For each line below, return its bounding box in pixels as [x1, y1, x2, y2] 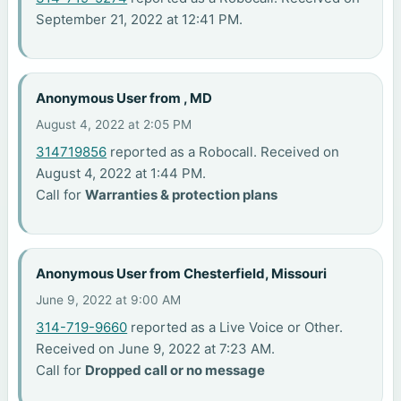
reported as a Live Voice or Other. [127, 318, 344, 336]
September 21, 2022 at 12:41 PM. [36, 11, 243, 29]
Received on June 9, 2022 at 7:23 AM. [36, 339, 276, 357]
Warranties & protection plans [85, 186, 278, 203]
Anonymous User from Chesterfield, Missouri [36, 264, 328, 282]
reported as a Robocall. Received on [107, 143, 340, 160]
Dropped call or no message [85, 361, 266, 379]
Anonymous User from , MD [36, 89, 213, 107]
